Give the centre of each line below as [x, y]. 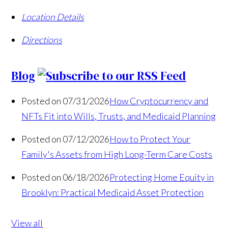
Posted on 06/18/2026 [66, 177]
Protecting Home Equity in [162, 177]
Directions [42, 39]
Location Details [53, 17]
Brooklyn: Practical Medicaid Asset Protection [113, 192]
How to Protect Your [150, 139]
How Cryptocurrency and [159, 101]
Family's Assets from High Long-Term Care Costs [117, 154]
